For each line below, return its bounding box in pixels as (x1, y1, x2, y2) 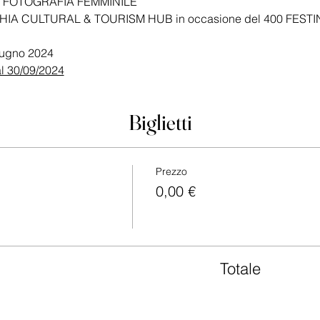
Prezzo (155, 165, 187, 178)
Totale (220, 259, 261, 279)
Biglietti (128, 109, 192, 136)
